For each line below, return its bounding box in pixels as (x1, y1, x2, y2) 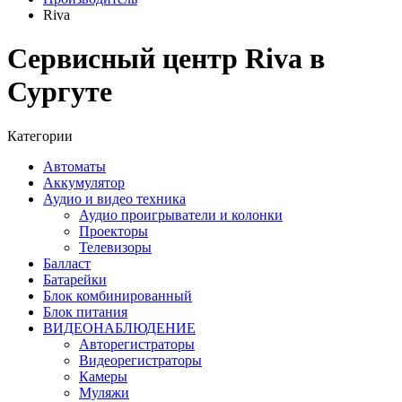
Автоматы (43, 158, 106, 174)
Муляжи (79, 384, 129, 400)
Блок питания (43, 303, 127, 319)
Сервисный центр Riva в (7, 42, 325, 75)
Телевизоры (79, 239, 152, 255)
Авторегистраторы (79, 336, 195, 352)
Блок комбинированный (43, 287, 192, 303)
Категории (7, 127, 73, 144)
